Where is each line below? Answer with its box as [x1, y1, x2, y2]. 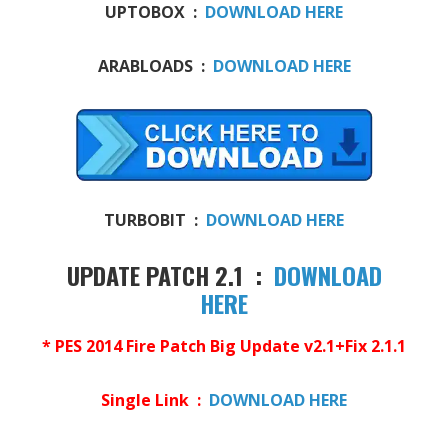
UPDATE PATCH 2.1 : [66, 256, 274, 293]
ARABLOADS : [97, 55, 213, 78]
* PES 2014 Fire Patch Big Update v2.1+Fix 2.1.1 [42, 334, 406, 357]
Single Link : [101, 388, 201, 411]
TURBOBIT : [104, 208, 206, 231]
